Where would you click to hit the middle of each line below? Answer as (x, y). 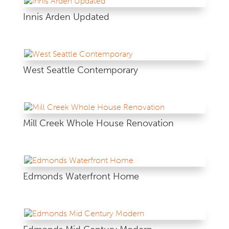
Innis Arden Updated (66, 17)
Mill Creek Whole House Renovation (98, 123)
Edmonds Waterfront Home (81, 177)
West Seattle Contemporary (80, 70)
